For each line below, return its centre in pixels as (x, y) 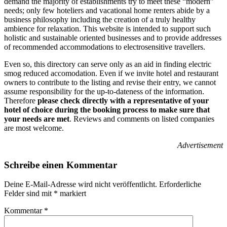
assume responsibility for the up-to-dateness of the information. (104, 91)
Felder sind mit (29, 194)
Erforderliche (180, 184)
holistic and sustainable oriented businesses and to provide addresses (113, 37)
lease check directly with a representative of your (125, 100)
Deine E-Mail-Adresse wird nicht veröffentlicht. (81, 184)
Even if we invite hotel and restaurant (159, 73)
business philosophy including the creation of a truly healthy (100, 19)
